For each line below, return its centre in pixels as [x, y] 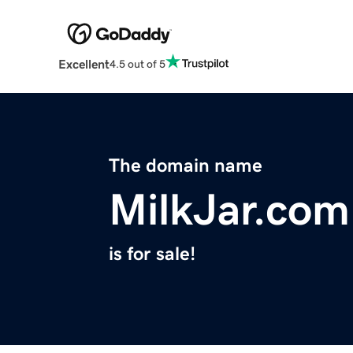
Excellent [84, 64]
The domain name [186, 166]
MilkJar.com [229, 210]
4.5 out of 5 [137, 63]
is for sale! [152, 254]
